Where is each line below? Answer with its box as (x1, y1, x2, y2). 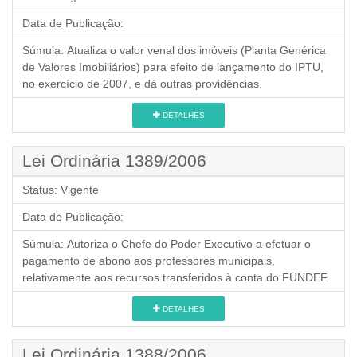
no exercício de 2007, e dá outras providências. (22, 76, 262, 90)
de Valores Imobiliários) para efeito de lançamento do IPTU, (22, 60, 324, 73)
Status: (22, 182, 57, 196)
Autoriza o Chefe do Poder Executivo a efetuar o (67, 237, 311, 250)
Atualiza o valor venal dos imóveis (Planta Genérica (67, 43, 326, 57)
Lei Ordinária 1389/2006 (22, 151, 206, 170)
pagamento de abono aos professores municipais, (22, 253, 275, 267)
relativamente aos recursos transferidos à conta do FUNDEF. (22, 270, 329, 284)
